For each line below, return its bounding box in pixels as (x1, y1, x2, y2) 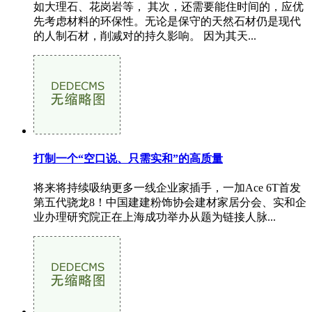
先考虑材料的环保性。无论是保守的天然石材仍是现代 (33, 15, 301, 27)
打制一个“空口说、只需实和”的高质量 (33, 153, 223, 165)
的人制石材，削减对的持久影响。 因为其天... (33, 29, 256, 42)
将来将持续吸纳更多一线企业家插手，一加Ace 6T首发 (33, 182, 301, 194)
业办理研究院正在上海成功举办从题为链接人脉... (33, 211, 276, 224)
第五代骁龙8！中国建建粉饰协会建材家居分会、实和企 (33, 196, 306, 209)
